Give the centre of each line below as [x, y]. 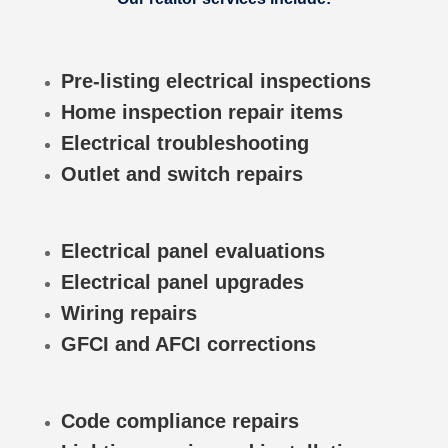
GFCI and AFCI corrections [188, 343]
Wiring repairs [128, 312]
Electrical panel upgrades [182, 281]
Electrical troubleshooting [184, 142]
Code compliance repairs [179, 420]
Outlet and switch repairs [181, 173]
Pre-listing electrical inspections [215, 80]
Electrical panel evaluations [192, 250]
